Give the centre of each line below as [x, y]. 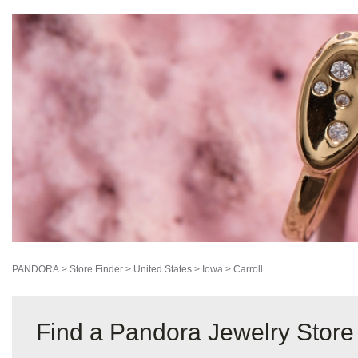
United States [163, 270]
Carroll [248, 270]
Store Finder [96, 270]
